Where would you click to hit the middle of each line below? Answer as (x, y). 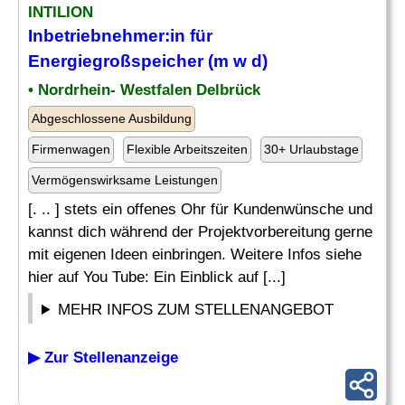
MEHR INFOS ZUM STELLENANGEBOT (196, 310)
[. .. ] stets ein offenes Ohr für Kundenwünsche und (200, 209)
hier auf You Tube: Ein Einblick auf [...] (157, 277)
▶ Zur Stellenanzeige (103, 358)
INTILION (61, 12)
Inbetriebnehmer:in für (120, 36)
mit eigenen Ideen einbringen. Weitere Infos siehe (195, 254)
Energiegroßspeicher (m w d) (148, 61)
